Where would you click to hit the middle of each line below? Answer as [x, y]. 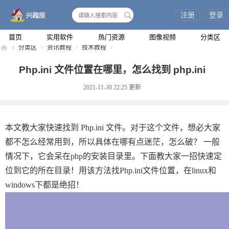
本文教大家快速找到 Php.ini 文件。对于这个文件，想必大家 [113, 128]
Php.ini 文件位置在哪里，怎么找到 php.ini [112, 70]
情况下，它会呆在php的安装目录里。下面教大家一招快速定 [113, 156]
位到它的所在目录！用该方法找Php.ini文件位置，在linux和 [111, 170]
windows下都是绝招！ [44, 185]
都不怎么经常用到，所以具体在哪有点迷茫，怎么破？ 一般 [112, 142]
